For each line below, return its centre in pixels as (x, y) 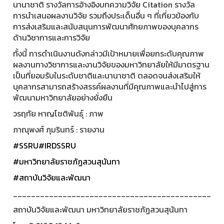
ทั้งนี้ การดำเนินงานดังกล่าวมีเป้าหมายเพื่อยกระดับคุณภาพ (108, 53)
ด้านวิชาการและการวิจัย (51, 37)
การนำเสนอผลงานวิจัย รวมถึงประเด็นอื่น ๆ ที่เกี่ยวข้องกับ (106, 15)
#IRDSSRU (57, 145)
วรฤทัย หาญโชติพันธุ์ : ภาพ (58, 113)
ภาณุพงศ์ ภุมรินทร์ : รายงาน (59, 129)
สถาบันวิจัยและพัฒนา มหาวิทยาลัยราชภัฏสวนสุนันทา (100, 209)
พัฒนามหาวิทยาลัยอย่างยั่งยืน (63, 97)
